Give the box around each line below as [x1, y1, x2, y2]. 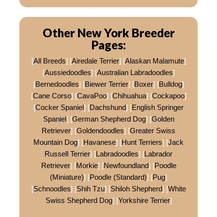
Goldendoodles [77, 126, 124, 135]
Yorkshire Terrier [118, 196, 170, 205]
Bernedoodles [35, 80, 79, 89]
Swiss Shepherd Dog [45, 196, 112, 205]
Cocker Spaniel [35, 103, 84, 112]
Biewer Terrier [84, 80, 128, 89]
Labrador [144, 150, 172, 158]
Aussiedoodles [44, 68, 91, 77]
